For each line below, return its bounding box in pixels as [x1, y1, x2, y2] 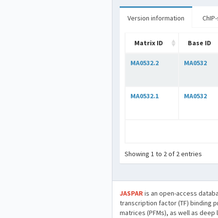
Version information [127, 14, 184, 22]
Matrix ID [134, 38, 163, 47]
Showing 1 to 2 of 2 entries [125, 149, 202, 158]
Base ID [188, 38, 211, 47]
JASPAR [120, 189, 143, 198]
